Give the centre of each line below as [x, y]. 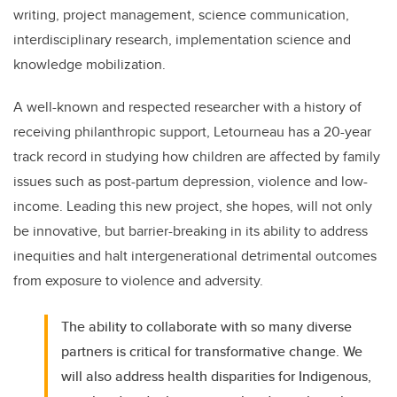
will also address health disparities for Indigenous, [217, 377]
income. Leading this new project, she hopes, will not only [193, 206]
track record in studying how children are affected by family [197, 157]
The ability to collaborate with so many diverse [207, 327]
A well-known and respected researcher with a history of [187, 107]
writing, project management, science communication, [181, 15]
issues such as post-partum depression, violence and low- [191, 182]
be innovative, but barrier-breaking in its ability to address [191, 231]
